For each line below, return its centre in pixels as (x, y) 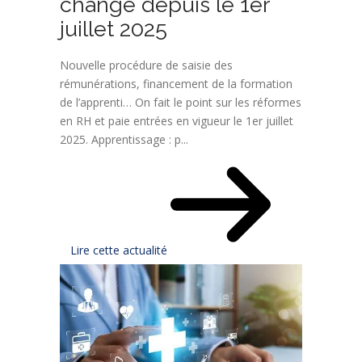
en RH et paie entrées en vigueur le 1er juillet (177, 120)
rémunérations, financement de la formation (176, 83)
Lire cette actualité (120, 250)
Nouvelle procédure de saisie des (146, 65)
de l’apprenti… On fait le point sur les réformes (181, 102)
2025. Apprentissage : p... (124, 139)
